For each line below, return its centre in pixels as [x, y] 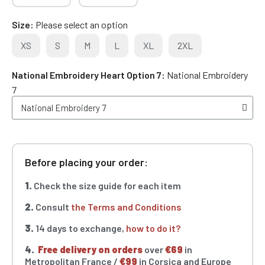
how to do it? [153, 228]
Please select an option [82, 25]
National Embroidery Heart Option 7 [87, 75]
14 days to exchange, [80, 228]
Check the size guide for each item [106, 186]
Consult [52, 207]
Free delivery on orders [90, 250]
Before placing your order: [86, 162]
